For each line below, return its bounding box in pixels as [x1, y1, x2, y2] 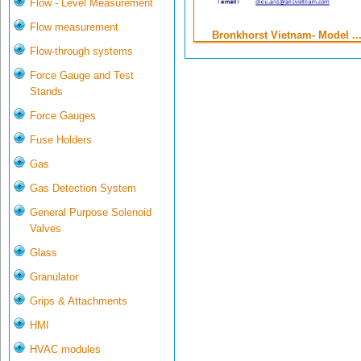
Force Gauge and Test [30, 69, 134, 82]
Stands [30, 85, 63, 98]
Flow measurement [30, 21, 118, 34]
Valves [30, 222, 61, 235]
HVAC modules [30, 343, 101, 356]
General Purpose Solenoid [30, 206, 151, 219]
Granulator [30, 271, 78, 284]
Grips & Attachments [30, 295, 127, 308]
